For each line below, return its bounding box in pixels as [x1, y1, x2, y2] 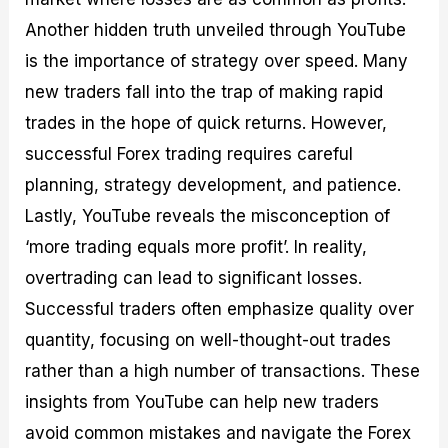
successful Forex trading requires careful [25, 144, 354, 165]
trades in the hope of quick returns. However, [25, 113, 388, 134]
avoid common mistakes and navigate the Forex [25, 423, 412, 444]
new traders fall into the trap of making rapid [25, 82, 384, 103]
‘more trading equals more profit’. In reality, [25, 237, 368, 258]
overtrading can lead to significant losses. [25, 268, 363, 289]
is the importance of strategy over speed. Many [25, 51, 409, 72]
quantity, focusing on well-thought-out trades [25, 330, 392, 351]
